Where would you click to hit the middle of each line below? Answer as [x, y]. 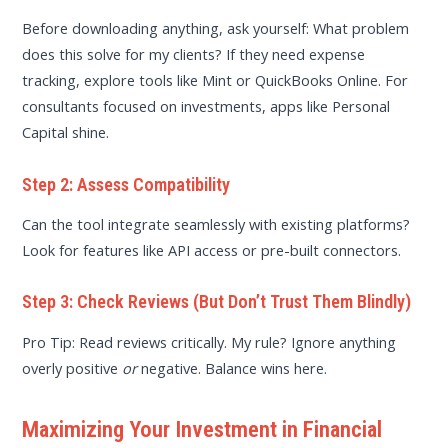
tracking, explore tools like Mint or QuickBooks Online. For [215, 80]
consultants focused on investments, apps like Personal [206, 106]
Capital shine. [66, 132]
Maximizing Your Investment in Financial [202, 430]
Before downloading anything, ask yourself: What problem [216, 28]
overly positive [72, 367]
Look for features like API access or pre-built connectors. [212, 250]
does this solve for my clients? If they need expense [194, 54]
